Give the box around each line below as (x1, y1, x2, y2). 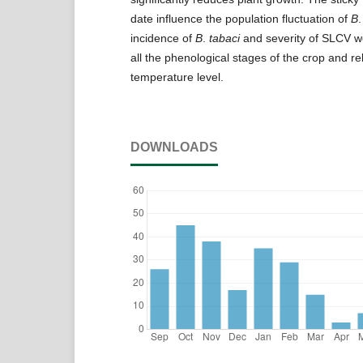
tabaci (208, 31, 240, 45)
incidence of (130, 31, 195, 45)
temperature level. (130, 70, 224, 83)
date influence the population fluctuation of (130, 11, 351, 25)
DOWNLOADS (130, 139, 218, 154)
